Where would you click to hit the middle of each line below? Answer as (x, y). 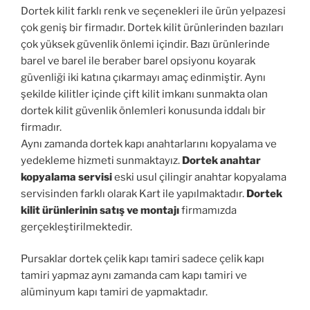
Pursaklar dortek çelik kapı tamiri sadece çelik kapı (143, 259)
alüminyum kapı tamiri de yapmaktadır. (114, 292)
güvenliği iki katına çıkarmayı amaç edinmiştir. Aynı (143, 77)
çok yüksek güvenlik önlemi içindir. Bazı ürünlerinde (145, 44)
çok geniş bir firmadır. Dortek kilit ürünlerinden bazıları (152, 27)
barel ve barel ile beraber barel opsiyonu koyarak (138, 61)
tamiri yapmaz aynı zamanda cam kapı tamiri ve (134, 276)
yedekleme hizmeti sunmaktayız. (101, 160)
